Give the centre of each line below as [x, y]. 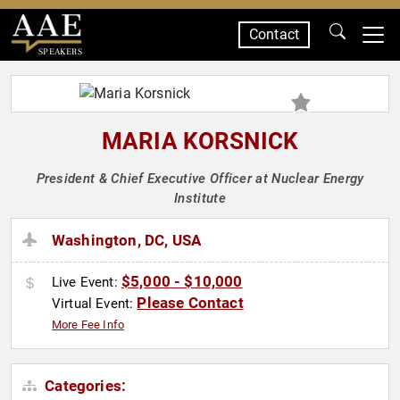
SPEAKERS [60, 51]
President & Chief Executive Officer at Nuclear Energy [200, 179]
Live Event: [87, 283]
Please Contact [190, 303]
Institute [200, 198]
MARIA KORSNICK [200, 141]
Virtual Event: [95, 304]
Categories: [84, 386]
